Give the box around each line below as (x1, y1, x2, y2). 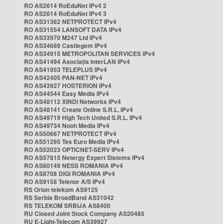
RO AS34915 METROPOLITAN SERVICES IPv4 (24, 49, 155, 58)
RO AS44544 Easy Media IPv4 (24, 89, 109, 98)
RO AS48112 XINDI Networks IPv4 (24, 97, 121, 106)
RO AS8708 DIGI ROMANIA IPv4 (24, 169, 115, 178)
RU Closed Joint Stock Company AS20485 (24, 209, 144, 218)
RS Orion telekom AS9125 (24, 185, 98, 194)
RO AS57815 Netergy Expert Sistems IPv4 (24, 153, 144, 162)
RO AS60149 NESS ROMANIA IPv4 (24, 161, 123, 170)
